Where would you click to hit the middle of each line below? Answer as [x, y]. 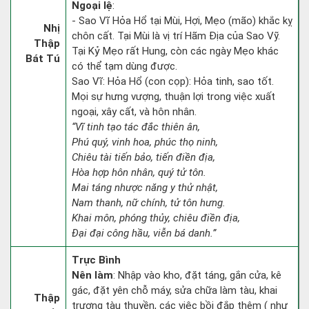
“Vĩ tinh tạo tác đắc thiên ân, [136, 127]
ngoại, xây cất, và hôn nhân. [134, 112]
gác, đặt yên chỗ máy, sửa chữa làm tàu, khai [175, 290]
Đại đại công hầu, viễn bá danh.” [144, 233]
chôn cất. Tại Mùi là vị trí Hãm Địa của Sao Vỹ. [176, 36]
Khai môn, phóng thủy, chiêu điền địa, [156, 218]
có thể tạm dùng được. [124, 66]
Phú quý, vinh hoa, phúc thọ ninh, [145, 142]
